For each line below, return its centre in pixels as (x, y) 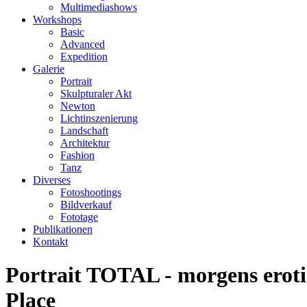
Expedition (84, 57)
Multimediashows (99, 7)
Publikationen (63, 229)
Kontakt (50, 242)
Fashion (77, 155)
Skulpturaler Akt (96, 94)
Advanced (83, 44)
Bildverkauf (86, 205)
